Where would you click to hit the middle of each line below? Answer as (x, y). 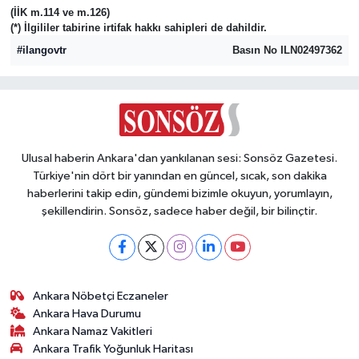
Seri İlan (70, 160)
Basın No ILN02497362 (287, 50)
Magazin (72, 37)
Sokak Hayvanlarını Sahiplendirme (154, 242)
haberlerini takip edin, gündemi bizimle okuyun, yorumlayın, (179, 193)
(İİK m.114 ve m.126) (60, 12)
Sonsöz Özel (85, 282)
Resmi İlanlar (85, 78)
